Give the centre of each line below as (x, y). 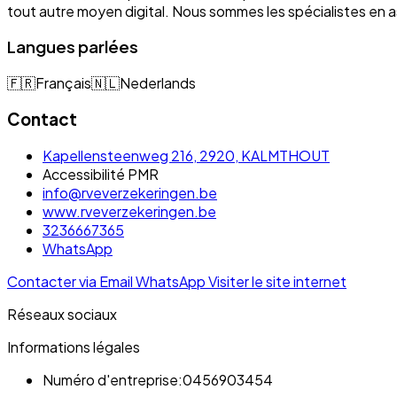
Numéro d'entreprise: (113, 379)
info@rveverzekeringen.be (130, 192)
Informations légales (74, 346)
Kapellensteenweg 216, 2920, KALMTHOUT (186, 155)
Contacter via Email (70, 281)
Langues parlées (73, 47)
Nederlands (158, 83)
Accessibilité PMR (101, 174)
